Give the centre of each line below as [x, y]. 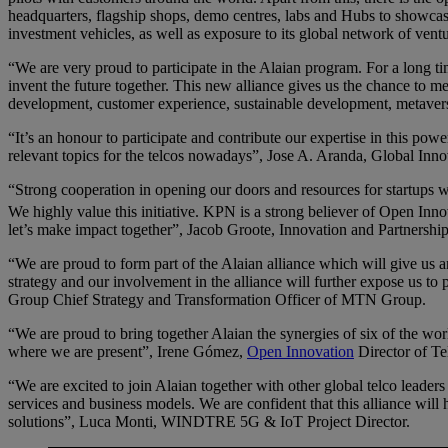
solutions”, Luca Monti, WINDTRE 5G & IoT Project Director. [209, 422]
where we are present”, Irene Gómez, [127, 352]
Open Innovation [300, 352]
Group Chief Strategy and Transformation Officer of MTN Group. [217, 300]
